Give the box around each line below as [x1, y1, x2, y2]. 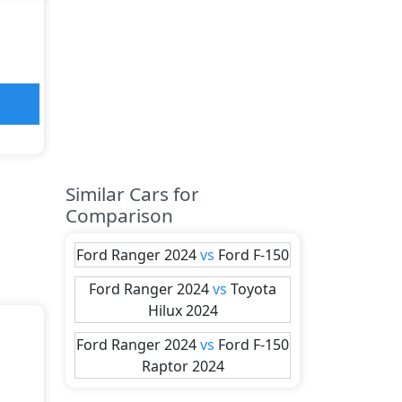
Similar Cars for [66, 181, 199, 206]
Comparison [66, 203, 173, 228]
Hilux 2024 [147, 301, 218, 320]
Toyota [231, 279, 276, 299]
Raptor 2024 [141, 356, 224, 376]
